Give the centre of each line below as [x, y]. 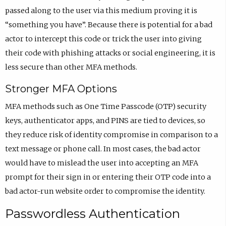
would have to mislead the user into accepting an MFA [101, 163]
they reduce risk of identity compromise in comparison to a [111, 134]
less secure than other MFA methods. [71, 67]
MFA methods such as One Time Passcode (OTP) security [105, 106]
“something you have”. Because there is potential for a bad [108, 25]
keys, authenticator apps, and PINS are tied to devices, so [105, 120]
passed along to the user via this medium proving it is [101, 11]
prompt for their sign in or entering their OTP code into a [108, 177]
